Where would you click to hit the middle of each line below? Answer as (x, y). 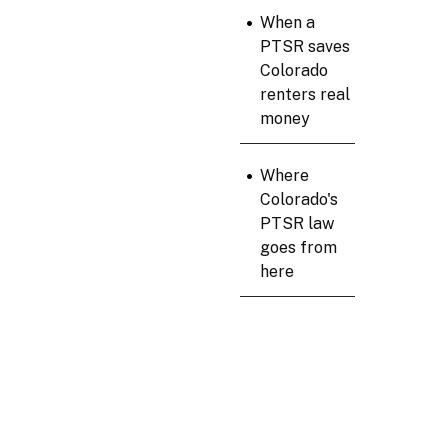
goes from (298, 248)
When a (287, 23)
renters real (304, 95)
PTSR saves (304, 47)
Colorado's (298, 200)
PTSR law (296, 224)
